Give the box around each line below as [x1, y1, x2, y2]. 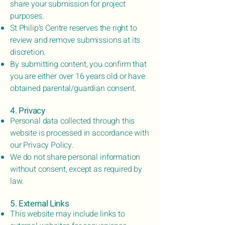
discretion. [10, 46, 46, 58]
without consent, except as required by [10, 163, 142, 175]
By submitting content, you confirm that [10, 58, 147, 70]
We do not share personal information [10, 151, 141, 163]
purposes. [10, 10, 44, 22]
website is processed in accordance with [10, 127, 149, 139]
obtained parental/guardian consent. [10, 82, 137, 94]
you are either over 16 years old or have [10, 70, 145, 82]
